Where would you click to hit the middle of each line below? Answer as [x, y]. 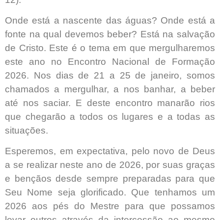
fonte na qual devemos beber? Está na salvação [110, 34]
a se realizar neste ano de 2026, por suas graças [110, 165]
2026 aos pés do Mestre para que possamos [110, 206]
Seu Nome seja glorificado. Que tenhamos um [110, 192]
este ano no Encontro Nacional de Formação [110, 62]
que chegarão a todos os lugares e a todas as [110, 117]
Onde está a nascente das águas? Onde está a [110, 21]
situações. [27, 131]
